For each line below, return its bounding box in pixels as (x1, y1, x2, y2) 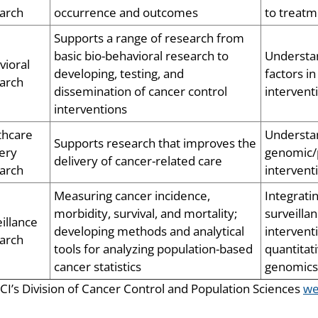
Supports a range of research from (54, 30, 244, 47)
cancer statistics (54, 258, 141, 275)
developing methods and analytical (54, 223, 244, 240)
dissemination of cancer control (54, 83, 227, 100)
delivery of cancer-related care (54, 153, 222, 170)
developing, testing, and (54, 65, 184, 82)
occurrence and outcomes (54, 4, 198, 21)
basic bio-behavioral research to (54, 48, 229, 65)
